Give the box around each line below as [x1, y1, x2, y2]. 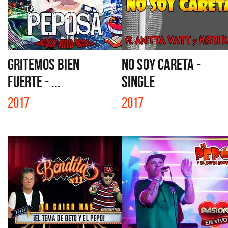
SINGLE [122, 73, 155, 90]
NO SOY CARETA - [122, 55, 201, 73]
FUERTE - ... [8, 73, 61, 90]
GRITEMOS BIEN [8, 55, 79, 73]
